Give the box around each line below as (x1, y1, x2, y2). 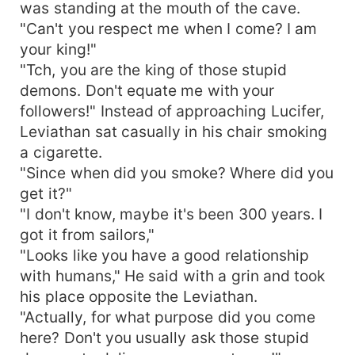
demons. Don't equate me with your (20, 80, 275, 100)
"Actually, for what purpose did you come (20, 307, 315, 326)
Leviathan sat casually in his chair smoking (20, 121, 327, 141)
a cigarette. (20, 142, 102, 162)
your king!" (20, 39, 97, 59)
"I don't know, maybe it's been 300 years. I (20, 204, 323, 223)
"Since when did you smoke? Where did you (20, 162, 334, 182)
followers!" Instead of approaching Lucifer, (20, 101, 324, 120)
